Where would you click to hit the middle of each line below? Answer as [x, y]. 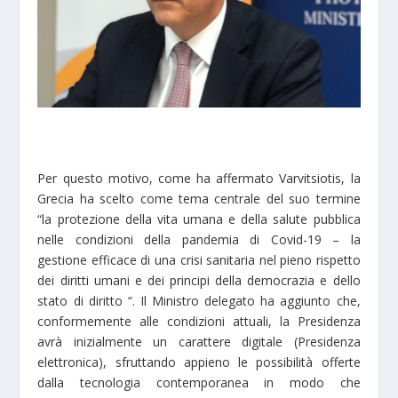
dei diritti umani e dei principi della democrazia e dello [199, 280]
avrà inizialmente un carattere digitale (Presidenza [199, 341]
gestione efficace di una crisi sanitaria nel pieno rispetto [199, 259]
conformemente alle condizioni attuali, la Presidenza [199, 321]
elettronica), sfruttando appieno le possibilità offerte [199, 362]
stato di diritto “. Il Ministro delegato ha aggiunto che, [199, 300]
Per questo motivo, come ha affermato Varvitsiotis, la [199, 178]
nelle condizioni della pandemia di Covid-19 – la [199, 239]
